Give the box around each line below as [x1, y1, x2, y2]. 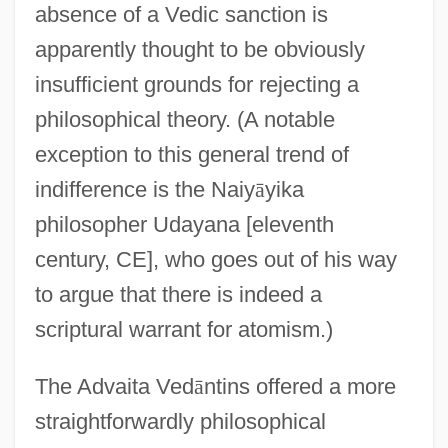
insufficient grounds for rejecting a [34, 71, 359, 97]
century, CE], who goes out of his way [34, 246, 397, 272]
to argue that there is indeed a [34, 281, 322, 307]
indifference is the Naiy [34, 176, 255, 202]
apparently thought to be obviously [34, 36, 365, 62]
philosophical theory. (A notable [34, 106, 335, 132]
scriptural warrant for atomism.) [34, 316, 333, 342]
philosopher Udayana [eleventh [34, 211, 334, 237]
